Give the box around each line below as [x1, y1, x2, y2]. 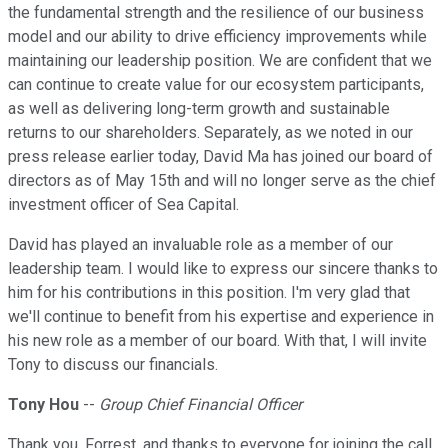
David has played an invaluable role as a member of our [8, 235, 393, 255]
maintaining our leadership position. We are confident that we [8, 51, 432, 71]
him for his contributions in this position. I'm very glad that [8, 283, 410, 303]
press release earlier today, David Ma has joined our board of [8, 147, 433, 167]
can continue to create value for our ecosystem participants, [8, 75, 424, 95]
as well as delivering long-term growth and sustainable [8, 99, 390, 119]
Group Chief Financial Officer [99, 395, 302, 415]
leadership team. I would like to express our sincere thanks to [8, 259, 438, 279]
